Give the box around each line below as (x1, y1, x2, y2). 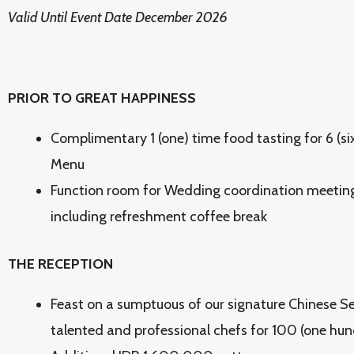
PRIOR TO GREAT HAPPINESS (8, 89, 196, 107)
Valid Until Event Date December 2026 (8, 9, 228, 26)
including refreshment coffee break (51, 208, 267, 225)
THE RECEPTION (8, 255, 113, 273)
